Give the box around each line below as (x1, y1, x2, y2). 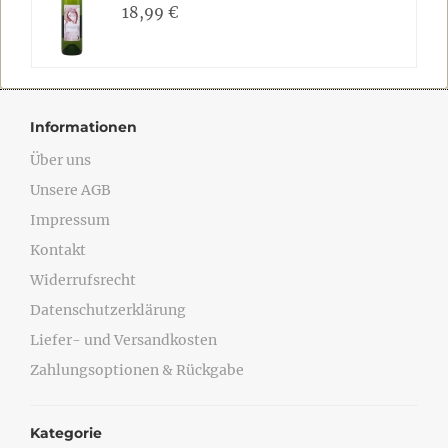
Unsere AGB (30, 181, 111, 199)
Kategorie (30, 424, 102, 442)
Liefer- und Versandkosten (30, 331, 217, 349)
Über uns (30, 151, 91, 169)
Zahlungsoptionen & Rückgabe (30, 361, 244, 379)
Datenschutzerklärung (30, 301, 186, 319)
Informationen (30, 118, 137, 136)
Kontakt (30, 241, 86, 259)
